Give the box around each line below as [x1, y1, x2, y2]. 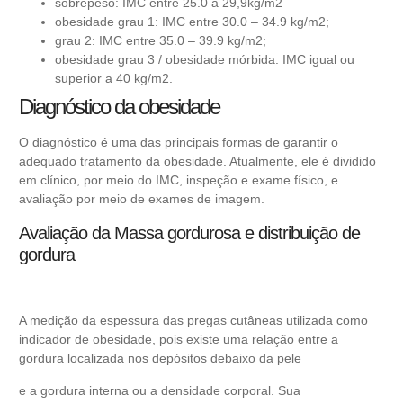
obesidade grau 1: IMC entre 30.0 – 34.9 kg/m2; [55, 14, 329, 30]
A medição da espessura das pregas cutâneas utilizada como [19, 313, 368, 328]
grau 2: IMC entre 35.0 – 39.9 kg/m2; [55, 33, 266, 49]
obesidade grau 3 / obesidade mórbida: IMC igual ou [55, 52, 354, 67]
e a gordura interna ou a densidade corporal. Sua [19, 382, 300, 398]
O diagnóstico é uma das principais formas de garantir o [19, 135, 338, 150]
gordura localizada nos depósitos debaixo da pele [19, 351, 301, 366]
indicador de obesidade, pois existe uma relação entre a [19, 332, 338, 347]
